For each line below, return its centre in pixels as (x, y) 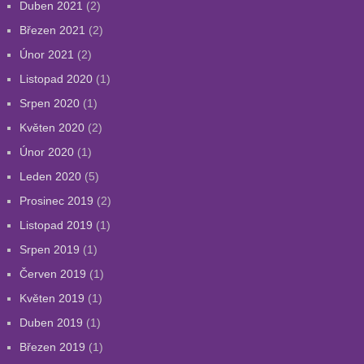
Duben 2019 (51, 323)
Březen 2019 (52, 347)
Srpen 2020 (49, 103)
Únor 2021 (46, 54)
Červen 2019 (52, 274)
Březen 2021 (52, 30)
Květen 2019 (52, 298)
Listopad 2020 (56, 79)
